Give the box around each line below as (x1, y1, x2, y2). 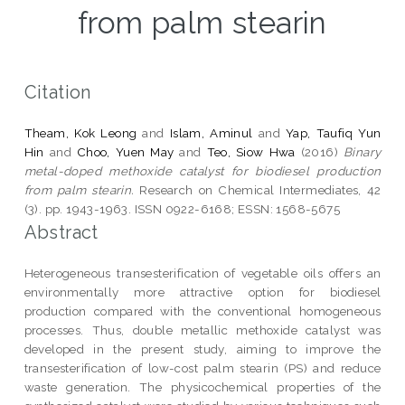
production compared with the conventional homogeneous (24, 303, 381, 318)
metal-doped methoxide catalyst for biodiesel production (24, 163, 381, 178)
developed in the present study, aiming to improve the (24, 341, 381, 356)
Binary (343, 144, 381, 159)
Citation (24, 80, 91, 103)
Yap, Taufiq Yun (286, 125, 381, 140)
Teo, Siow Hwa (206, 144, 296, 159)
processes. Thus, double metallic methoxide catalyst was (24, 322, 381, 337)
